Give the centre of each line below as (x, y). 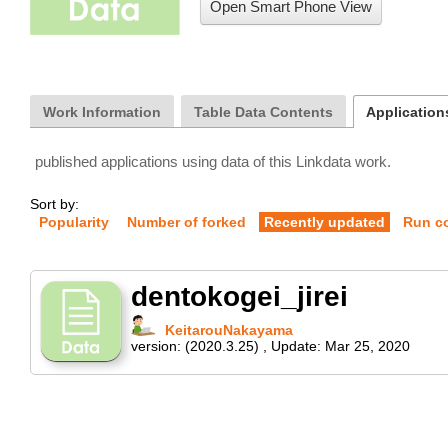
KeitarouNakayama (229, 330)
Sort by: (54, 204)
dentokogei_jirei (239, 296)
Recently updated (324, 222)
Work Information (102, 112)
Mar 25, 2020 (367, 346)
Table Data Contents (263, 112)
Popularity (74, 222)
